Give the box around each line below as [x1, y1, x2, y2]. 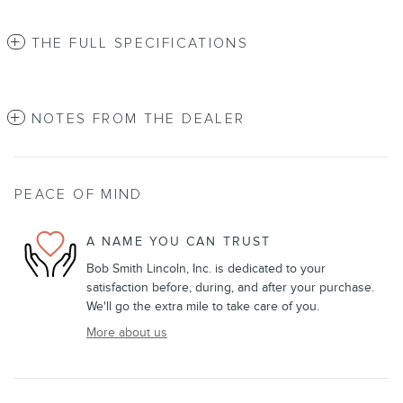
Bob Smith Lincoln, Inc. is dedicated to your [86, 260, 326, 276]
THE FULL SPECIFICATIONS [31, 34, 249, 52]
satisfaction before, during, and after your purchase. [86, 279, 374, 295]
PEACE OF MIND [14, 185, 143, 203]
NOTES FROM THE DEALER [31, 110, 246, 128]
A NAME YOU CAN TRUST [86, 234, 271, 250]
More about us [86, 324, 167, 340]
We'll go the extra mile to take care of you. [86, 298, 319, 314]
